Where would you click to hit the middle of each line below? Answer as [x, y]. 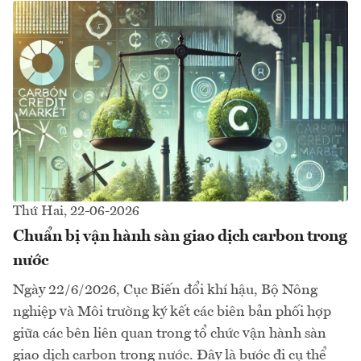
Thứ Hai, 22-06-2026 [76, 212]
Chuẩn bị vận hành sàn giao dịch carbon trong [180, 237]
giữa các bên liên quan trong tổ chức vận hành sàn [170, 334]
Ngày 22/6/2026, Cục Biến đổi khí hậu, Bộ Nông [165, 290]
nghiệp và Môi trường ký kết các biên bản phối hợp [172, 312]
